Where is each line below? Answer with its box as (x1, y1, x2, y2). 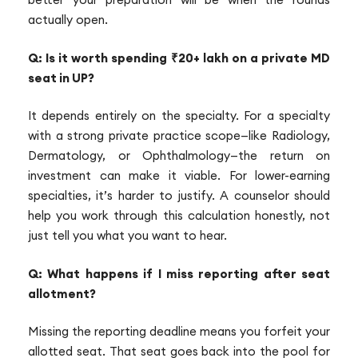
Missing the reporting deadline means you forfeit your (28, 324, 330, 340)
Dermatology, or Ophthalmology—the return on (28, 148, 330, 164)
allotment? (28, 285, 96, 301)
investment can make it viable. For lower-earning (28, 168, 330, 184)
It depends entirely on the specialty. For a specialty (28, 108, 330, 124)
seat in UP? (28, 70, 94, 86)
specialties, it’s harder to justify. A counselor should (28, 188, 330, 204)
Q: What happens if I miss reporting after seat (28, 265, 330, 281)
